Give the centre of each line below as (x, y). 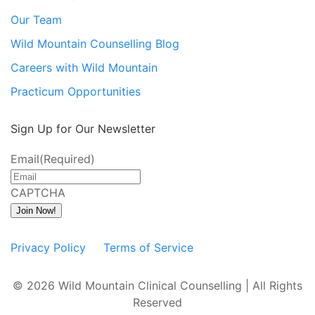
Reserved (157, 302)
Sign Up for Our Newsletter (83, 128)
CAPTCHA (38, 192)
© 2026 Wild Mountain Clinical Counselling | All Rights (157, 285)
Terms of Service (148, 247)
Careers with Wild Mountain (84, 67)
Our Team (36, 19)
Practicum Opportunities (76, 91)
